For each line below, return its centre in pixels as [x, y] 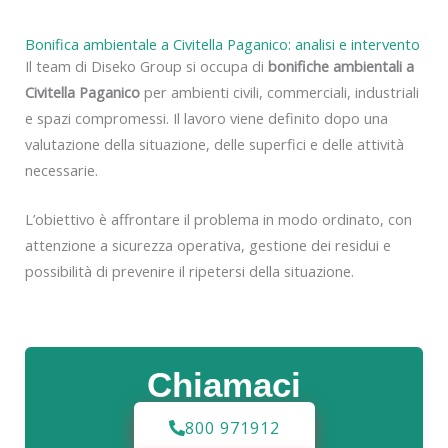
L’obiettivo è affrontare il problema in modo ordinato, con [218, 219]
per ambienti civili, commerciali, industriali [279, 91]
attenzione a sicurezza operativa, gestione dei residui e [208, 245]
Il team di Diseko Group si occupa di [146, 65]
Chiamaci [224, 385]
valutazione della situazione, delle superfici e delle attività [214, 143]
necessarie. [61, 169]
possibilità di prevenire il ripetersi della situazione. [189, 271]
